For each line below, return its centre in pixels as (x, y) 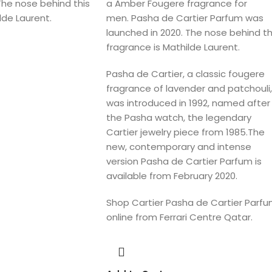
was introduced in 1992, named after (188, 103)
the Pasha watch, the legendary (178, 117)
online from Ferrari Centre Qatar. (179, 217)
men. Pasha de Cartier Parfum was (185, 18)
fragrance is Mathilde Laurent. (173, 47)
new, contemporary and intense (178, 147)
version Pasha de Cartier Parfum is (184, 161)
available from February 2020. (172, 176)
